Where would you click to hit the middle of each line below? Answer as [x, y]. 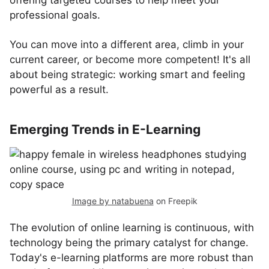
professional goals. [55, 15]
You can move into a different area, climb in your [127, 44]
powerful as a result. [59, 89]
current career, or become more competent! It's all [130, 59]
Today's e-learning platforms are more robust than [131, 258]
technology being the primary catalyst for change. [129, 243]
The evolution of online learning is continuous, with [132, 228]
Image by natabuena [113, 201]
